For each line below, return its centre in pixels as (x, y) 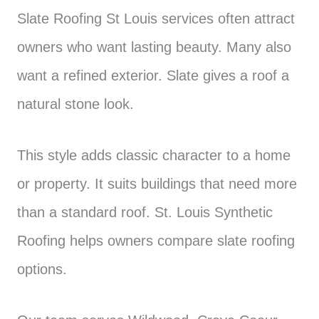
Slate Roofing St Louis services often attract (156, 18)
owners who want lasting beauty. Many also (154, 47)
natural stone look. (75, 104)
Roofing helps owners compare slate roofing (156, 240)
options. (42, 269)
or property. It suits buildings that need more (157, 183)
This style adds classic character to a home (154, 155)
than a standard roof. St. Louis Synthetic (145, 212)
